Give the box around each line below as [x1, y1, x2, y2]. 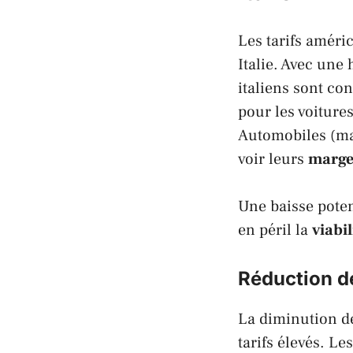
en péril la [238, 219, 312, 240]
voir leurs [238, 148, 308, 169]
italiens [238, 77, 289, 98]
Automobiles [238, 124, 326, 146]
